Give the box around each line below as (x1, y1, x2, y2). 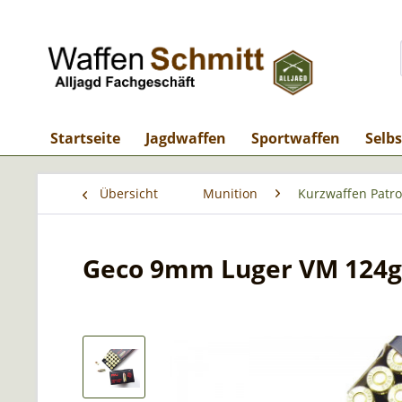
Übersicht (100, 185, 158, 202)
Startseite (50, 128, 120, 148)
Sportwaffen (251, 128, 340, 148)
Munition (203, 185, 258, 202)
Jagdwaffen (145, 128, 226, 148)
